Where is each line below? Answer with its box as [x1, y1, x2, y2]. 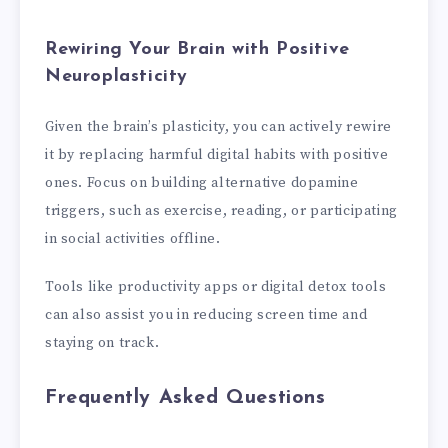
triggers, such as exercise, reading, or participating [45, 201, 398, 220]
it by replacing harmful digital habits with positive [45, 145, 389, 164]
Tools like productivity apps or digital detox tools [45, 278, 387, 297]
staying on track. [45, 334, 160, 353]
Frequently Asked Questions [45, 388, 326, 409]
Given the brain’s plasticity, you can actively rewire [45, 117, 392, 136]
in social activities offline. [45, 229, 221, 248]
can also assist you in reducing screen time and [45, 306, 368, 325]
